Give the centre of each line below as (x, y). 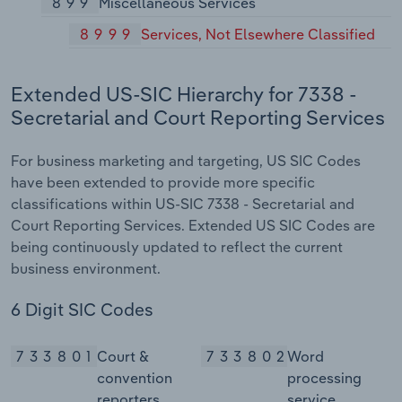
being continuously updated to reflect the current (177, 246)
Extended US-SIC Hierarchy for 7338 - (184, 95)
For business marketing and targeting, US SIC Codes (186, 160)
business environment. (86, 268)
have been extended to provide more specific (163, 182)
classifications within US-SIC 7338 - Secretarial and (183, 203)
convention (134, 378)
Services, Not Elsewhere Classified (258, 34)
